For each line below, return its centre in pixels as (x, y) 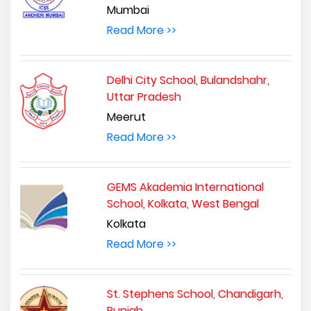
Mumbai (128, 10)
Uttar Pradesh (144, 96)
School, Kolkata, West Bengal (183, 203)
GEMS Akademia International (185, 187)
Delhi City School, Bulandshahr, (188, 80)
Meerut (126, 117)
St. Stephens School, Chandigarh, (195, 294)
